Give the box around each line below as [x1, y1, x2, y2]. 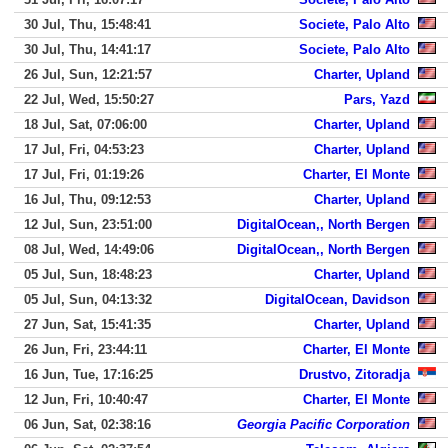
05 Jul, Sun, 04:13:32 [24, 292, 152, 307]
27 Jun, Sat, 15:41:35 [24, 317, 151, 332]
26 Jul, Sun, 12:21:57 [24, 67, 152, 82]
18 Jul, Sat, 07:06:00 [24, 117, 147, 132]
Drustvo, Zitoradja [299, 367, 410, 382]
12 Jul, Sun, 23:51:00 [24, 217, 152, 232]
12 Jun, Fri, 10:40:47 [24, 392, 148, 407]
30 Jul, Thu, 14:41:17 [24, 42, 151, 57]
